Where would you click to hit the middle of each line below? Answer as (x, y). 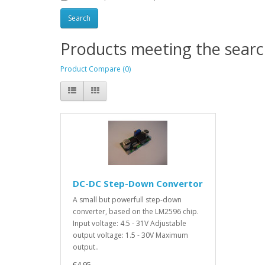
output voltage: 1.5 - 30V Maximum (130, 235)
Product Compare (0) (96, 69)
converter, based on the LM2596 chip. (136, 211)
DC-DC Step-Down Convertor (138, 183)
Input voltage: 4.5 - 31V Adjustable (130, 223)
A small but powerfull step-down (127, 199)
